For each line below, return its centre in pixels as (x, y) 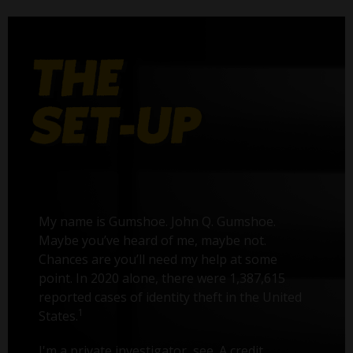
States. (59, 316)
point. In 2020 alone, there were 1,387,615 (162, 279)
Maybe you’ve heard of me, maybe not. (153, 241)
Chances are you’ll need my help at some (158, 260)
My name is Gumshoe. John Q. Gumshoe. (158, 222)
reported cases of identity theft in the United (171, 297)
